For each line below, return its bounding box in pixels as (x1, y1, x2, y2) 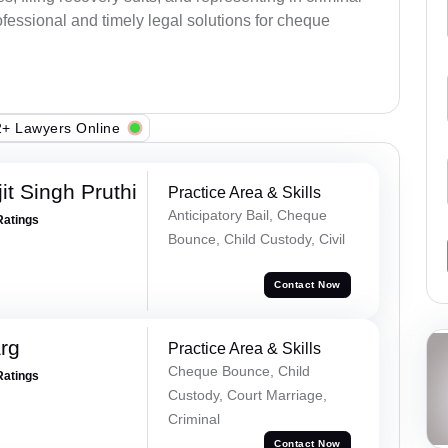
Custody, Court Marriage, (167, 386, 327, 403)
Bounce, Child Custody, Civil (167, 231, 345, 248)
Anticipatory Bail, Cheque (167, 207, 327, 224)
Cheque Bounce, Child (167, 362, 310, 379)
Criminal (167, 410, 220, 427)
